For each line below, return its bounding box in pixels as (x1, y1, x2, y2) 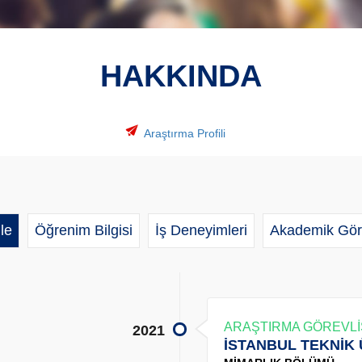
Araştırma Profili (143, 126, 225, 140)
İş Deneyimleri (154, 221, 247, 238)
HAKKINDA (100, 58, 262, 93)
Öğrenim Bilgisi (34, 221, 133, 238)
